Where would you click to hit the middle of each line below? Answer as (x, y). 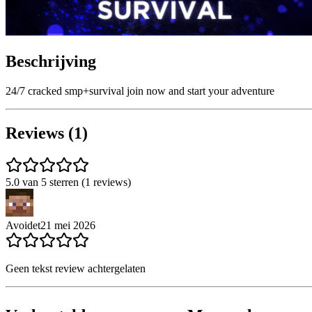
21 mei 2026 (68, 225)
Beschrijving (51, 61)
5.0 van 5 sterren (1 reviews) (68, 182)
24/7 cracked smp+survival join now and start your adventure (140, 91)
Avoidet (23, 225)
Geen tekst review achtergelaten (76, 268)
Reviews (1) (47, 133)
